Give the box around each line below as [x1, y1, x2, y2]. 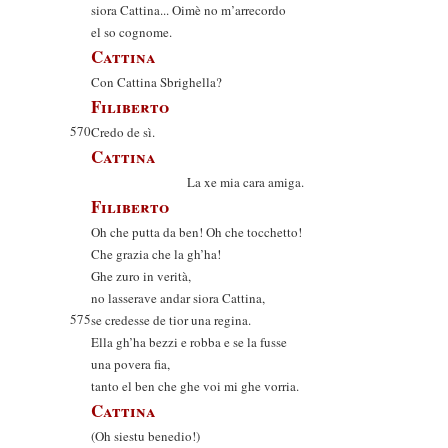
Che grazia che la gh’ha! [91, 245, 221, 263]
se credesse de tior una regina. [91, 311, 251, 329]
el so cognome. [91, 23, 172, 41]
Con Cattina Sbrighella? [91, 73, 222, 91]
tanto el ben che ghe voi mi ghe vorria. [91, 377, 299, 395]
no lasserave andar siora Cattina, [91, 289, 265, 307]
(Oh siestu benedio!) [91, 427, 200, 445]
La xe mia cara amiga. [91, 173, 304, 191]
